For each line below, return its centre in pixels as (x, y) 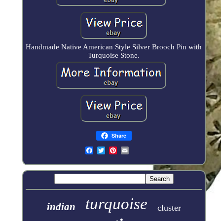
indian (61, 206)
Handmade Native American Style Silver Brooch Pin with (114, 47)
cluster (169, 207)
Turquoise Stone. (114, 55)
